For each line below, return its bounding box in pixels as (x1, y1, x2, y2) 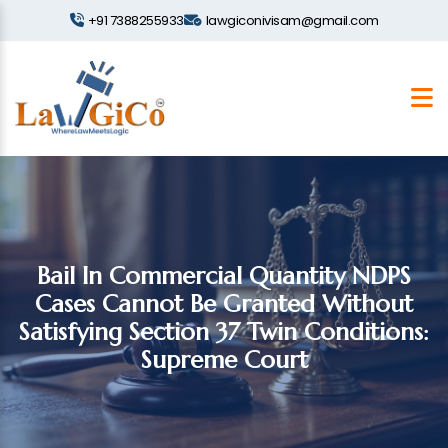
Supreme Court (140, 345, 308, 375)
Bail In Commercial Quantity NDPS (37, 261, 411, 291)
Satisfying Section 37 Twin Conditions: (19, 317, 429, 347)
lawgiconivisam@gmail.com (205, 11, 379, 30)
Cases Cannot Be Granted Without (35, 289, 413, 319)
